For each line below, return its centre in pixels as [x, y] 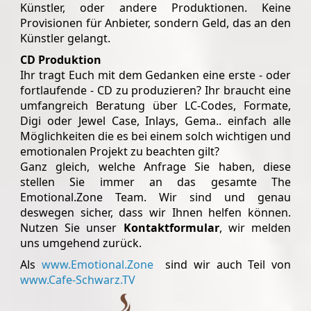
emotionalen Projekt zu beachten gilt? [120, 151]
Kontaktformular [171, 227]
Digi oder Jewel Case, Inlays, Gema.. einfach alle [155, 120]
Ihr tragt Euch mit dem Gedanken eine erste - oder [155, 75]
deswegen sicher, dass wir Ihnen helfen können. [155, 212]
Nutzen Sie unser [72, 227]
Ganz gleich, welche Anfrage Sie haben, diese [155, 166]
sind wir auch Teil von [222, 264]
